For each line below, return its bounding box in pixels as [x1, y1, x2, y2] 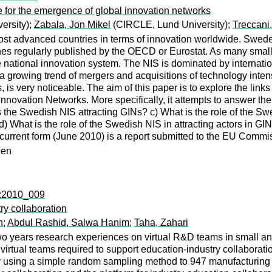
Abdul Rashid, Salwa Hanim [7, 217, 129, 228]
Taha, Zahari [134, 217, 188, 228]
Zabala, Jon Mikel [34, 19, 110, 30]
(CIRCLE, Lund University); [110, 19, 233, 30]
